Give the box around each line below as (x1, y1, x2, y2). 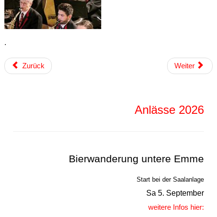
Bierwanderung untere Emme (69, 153, 204, 165)
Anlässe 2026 (135, 103, 204, 116)
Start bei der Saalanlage (137, 175, 204, 183)
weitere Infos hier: (148, 202, 204, 211)
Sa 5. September (146, 188, 204, 197)
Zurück (22, 61, 45, 70)
